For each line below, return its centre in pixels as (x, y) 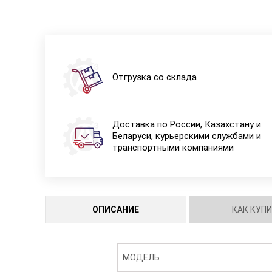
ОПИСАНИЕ (115, 209)
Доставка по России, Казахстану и (186, 124)
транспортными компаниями (173, 147)
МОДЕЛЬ (141, 257)
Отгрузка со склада (154, 77)
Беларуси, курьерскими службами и (186, 136)
